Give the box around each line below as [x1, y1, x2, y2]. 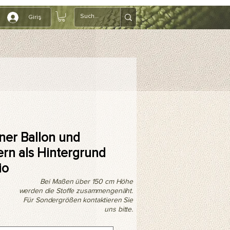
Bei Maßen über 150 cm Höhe [40, 177, 133, 186]
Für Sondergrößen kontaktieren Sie [23, 196, 133, 204]
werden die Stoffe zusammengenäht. [18, 186, 133, 195]
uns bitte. [104, 205, 133, 214]
